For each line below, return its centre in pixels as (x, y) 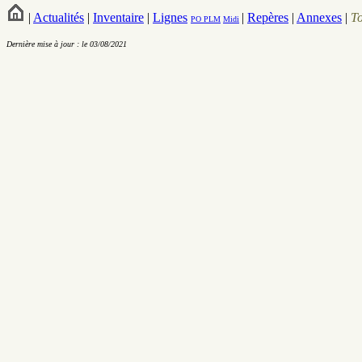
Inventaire (118, 17)
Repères (268, 17)
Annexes (319, 17)
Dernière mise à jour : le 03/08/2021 (67, 44)
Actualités (59, 17)
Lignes (170, 17)
